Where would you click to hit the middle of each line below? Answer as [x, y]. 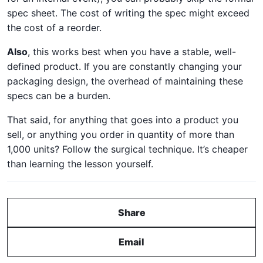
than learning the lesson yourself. [80, 163]
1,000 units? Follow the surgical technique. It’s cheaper [127, 149]
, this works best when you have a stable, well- [132, 51]
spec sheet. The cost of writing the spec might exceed [128, 13]
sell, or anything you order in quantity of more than [121, 134]
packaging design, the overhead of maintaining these [125, 81]
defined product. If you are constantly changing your [124, 66]
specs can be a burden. [59, 95]
